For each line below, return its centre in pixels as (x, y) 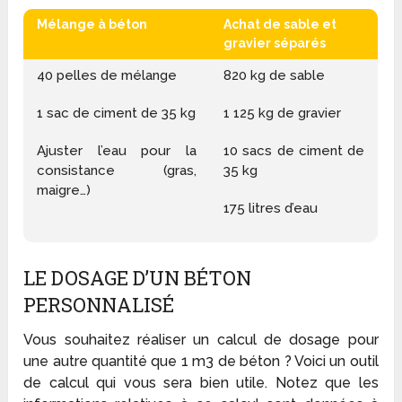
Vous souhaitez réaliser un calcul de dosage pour (201, 340)
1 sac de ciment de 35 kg (117, 114)
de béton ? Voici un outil (296, 362)
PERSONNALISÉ (99, 305)
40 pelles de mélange (107, 76)
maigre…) (64, 191)
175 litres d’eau (271, 209)
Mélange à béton (92, 25)
